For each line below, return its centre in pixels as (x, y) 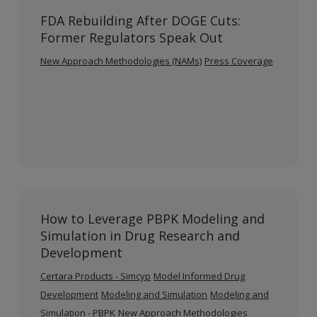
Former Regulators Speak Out (131, 37)
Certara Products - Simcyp (95, 276)
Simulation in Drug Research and (140, 235)
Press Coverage (238, 60)
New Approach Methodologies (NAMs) (121, 60)
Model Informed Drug (199, 276)
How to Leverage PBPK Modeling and (152, 218)
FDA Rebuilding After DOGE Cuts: (140, 20)
